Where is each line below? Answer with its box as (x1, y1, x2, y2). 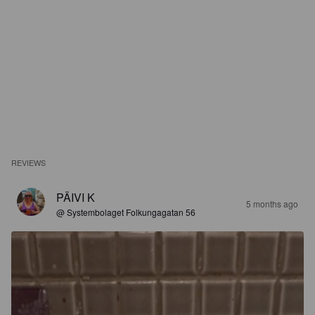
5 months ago (246, 198, 298, 210)
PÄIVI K (56, 189, 95, 205)
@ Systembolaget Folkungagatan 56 (56, 206, 195, 218)
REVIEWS (11, 157, 46, 168)
